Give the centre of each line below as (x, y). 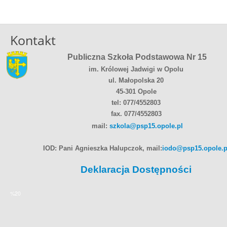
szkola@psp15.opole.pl (146, 126)
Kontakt (33, 40)
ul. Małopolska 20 (136, 80)
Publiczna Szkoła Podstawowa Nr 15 (137, 57)
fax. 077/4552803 (136, 113)
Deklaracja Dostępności (136, 169)
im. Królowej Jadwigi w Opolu (136, 69)
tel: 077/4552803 (136, 102)
